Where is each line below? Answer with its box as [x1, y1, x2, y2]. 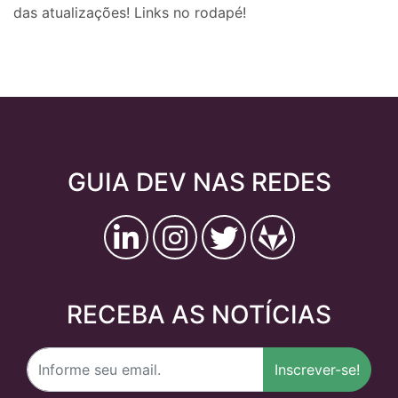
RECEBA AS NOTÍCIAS [67, 299, 331, 330]
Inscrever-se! [275, 361, 360, 378]
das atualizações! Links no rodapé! [13, 4, 246, 21]
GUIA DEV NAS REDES [67, 167, 331, 197]
